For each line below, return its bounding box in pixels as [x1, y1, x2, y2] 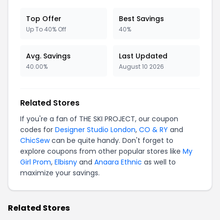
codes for [20, 125, 55, 135]
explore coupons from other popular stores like [20, 146, 183, 156]
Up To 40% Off [26, 25, 66, 33]
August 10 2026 [119, 62, 164, 71]
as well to [142, 157, 176, 167]
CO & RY [139, 125, 168, 135]
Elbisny [55, 157, 77, 167]
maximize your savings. [20, 168, 100, 178]
